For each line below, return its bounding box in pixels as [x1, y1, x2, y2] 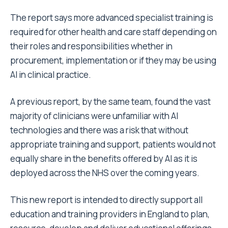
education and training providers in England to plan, [10, 208, 210, 220]
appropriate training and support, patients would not [10, 138, 216, 150]
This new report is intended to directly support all [10, 194, 203, 206]
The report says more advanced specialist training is [10, 12, 213, 23]
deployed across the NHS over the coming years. [10, 167, 199, 179]
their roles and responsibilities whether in [10, 40, 173, 52]
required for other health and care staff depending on [10, 26, 217, 38]
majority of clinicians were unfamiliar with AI [10, 110, 178, 122]
